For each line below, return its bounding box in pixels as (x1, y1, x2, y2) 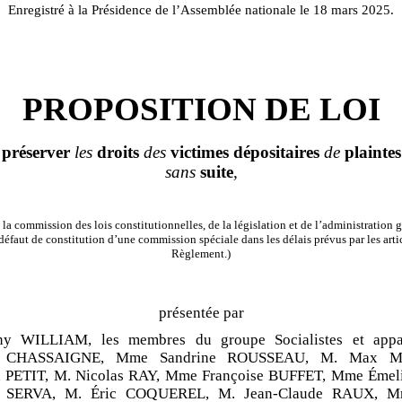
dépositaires (232, 143, 319, 162)
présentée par (158, 304, 244, 322)
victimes (170, 143, 229, 162)
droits (96, 143, 139, 162)
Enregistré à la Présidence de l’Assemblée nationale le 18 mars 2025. (8, 3, 394, 18)
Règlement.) (171, 247, 231, 261)
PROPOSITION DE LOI (22, 91, 380, 128)
